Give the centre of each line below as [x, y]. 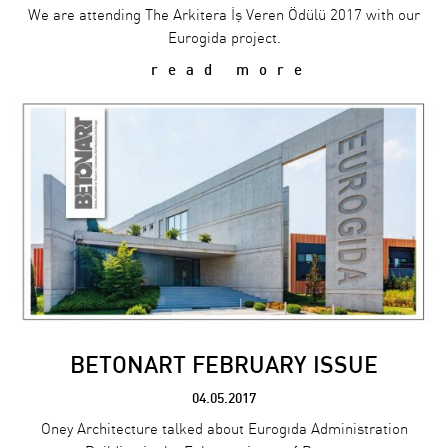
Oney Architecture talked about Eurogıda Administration [224, 430]
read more [224, 70]
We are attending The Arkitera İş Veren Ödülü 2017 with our [224, 16]
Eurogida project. [224, 39]
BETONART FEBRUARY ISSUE [224, 365]
